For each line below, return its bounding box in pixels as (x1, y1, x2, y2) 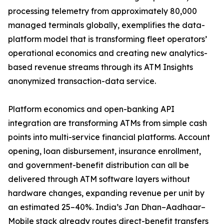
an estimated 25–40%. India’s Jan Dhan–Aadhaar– (8, 202, 205, 212)
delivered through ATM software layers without (8, 174, 190, 184)
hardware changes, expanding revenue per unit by (8, 188, 204, 198)
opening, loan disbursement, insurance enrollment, (8, 146, 201, 156)
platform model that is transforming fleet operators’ (8, 34, 207, 44)
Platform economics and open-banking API (8, 104, 174, 114)
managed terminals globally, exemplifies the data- (8, 20, 205, 30)
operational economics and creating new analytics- (8, 48, 207, 58)
